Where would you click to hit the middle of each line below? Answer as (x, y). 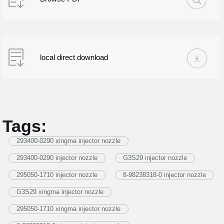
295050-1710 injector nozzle (57, 175)
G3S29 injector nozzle (155, 158)
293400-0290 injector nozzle (57, 158)
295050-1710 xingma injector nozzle (68, 209)
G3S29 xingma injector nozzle (60, 192)
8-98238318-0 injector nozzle (164, 175)
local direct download (74, 57)
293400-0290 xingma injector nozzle (68, 141)
